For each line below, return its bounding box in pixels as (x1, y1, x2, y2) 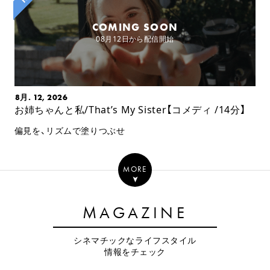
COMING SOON (92, 20, 178, 34)
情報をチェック (104, 245, 166, 257)
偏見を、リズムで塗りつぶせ (14, 125, 125, 137)
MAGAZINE (82, 202, 187, 224)
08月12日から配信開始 (96, 33, 174, 44)
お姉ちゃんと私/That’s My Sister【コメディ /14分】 (14, 103, 246, 117)
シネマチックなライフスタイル (74, 234, 196, 246)
